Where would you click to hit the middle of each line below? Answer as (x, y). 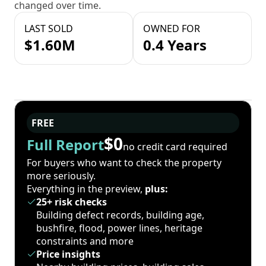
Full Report (65, 145)
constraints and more (85, 241)
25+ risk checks (72, 202)
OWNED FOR (172, 29)
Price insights (68, 254)
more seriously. (61, 176)
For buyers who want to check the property (124, 163)
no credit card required (175, 146)
